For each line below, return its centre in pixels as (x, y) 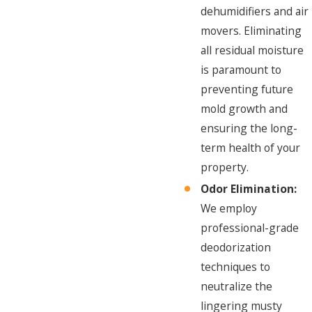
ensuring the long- (249, 128)
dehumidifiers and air (255, 11)
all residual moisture (252, 50)
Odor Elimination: (249, 189)
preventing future (247, 89)
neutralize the (237, 287)
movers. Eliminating (251, 31)
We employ (229, 209)
